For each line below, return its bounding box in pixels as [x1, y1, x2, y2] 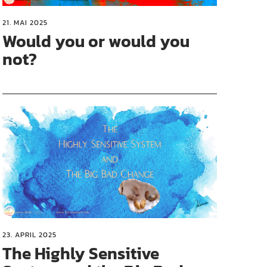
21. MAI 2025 [2, 17, 48, 28]
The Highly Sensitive [2, 240, 160, 266]
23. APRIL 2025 [2, 229, 57, 240]
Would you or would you [2, 28, 190, 54]
